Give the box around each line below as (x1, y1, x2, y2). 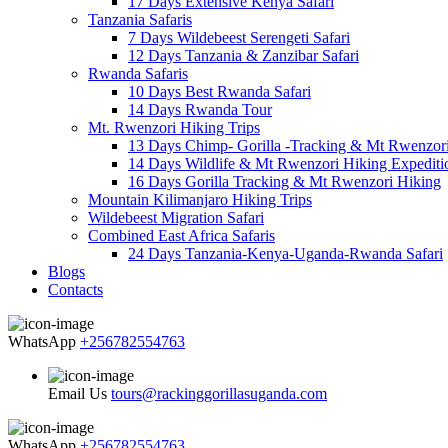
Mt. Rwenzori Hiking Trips (88, 118, 260, 136)
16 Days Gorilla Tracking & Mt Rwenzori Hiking (128, 172, 441, 190)
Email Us (48, 384, 107, 402)
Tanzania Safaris (88, 10, 192, 28)
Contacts (48, 280, 103, 298)
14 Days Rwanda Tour (128, 100, 272, 118)
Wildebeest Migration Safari (88, 208, 264, 226)
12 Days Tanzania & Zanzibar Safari (128, 46, 359, 64)
